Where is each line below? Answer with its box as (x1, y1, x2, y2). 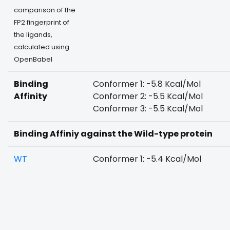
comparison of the (14, 6, 75, 14)
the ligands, (14, 30, 52, 39)
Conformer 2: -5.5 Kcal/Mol (93, 90, 203, 102)
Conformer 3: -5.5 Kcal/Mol (93, 103, 203, 114)
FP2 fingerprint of (14, 18, 69, 27)
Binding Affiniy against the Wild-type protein (14, 128, 213, 140)
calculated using (14, 43, 69, 51)
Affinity (14, 90, 47, 102)
